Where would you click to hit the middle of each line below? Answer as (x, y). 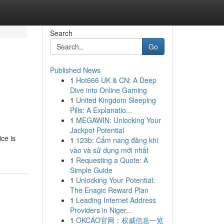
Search (61, 33)
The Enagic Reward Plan (109, 190)
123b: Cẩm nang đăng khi (117, 140)
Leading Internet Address (116, 200)
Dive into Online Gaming (108, 90)
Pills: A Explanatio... (101, 110)
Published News (75, 70)
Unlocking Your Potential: (115, 180)
